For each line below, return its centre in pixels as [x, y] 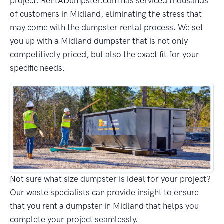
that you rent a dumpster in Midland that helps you [104, 206]
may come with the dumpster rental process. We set [107, 27]
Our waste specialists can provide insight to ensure [104, 193]
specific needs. [37, 68]
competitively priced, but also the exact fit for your [105, 54]
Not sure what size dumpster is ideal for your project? [110, 179]
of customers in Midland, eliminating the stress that [106, 14]
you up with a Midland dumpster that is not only [99, 41]
